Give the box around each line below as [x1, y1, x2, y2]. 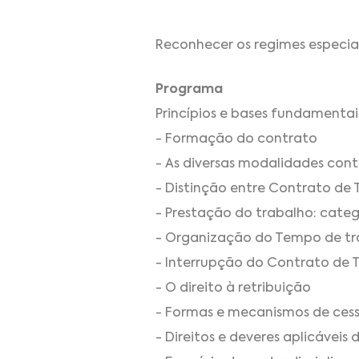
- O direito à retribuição [155, 281, 311, 295]
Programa [155, 83, 223, 96]
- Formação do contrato [155, 132, 317, 146]
